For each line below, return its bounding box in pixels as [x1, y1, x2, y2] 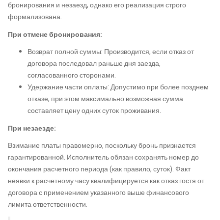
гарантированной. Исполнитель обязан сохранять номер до [8, 152, 199, 163]
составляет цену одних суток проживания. [27, 106, 161, 116]
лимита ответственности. [8, 199, 87, 210]
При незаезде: [8, 123, 56, 134]
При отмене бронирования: [8, 29, 102, 40]
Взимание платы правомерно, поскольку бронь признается [8, 140, 196, 151]
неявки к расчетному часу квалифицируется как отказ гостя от [8, 176, 204, 186]
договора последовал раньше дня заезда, [27, 58, 161, 69]
